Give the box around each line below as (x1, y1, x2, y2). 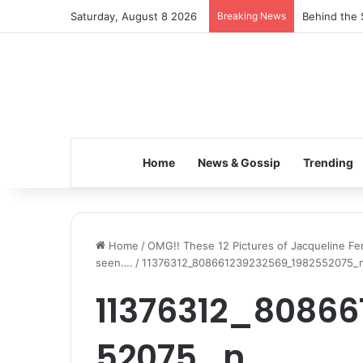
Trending (302, 156, 353, 169)
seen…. (96, 256, 133, 269)
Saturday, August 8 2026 (70, 10, 197, 23)
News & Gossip (197, 156, 280, 169)
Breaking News (217, 10, 286, 22)
